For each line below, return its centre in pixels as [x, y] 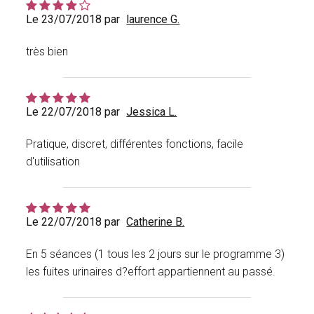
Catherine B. [156, 222]
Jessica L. [152, 112]
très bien [47, 52]
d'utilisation [53, 162]
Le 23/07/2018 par [73, 20]
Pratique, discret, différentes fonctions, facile [135, 144]
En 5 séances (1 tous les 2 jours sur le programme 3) [156, 254]
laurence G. [153, 20]
